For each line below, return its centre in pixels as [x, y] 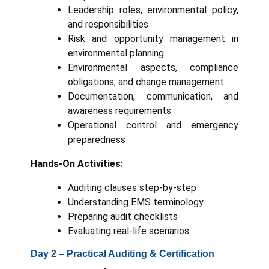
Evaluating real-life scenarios [128, 231]
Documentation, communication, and [153, 96]
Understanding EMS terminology [136, 202]
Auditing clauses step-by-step [132, 187]
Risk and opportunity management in [153, 38]
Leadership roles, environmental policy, [153, 10]
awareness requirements [119, 110]
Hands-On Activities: [77, 163]
